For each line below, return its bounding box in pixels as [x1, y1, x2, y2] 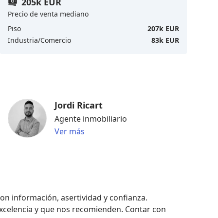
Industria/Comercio [8, 35, 71, 45]
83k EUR [151, 35, 179, 45]
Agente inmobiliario [54, 113, 127, 124]
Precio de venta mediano [8, 9, 89, 18]
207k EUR [147, 23, 179, 33]
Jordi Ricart [54, 99, 103, 111]
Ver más [54, 126, 85, 137]
